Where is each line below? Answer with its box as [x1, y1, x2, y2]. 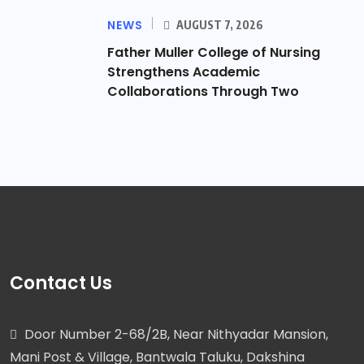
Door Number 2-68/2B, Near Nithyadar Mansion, [21, 325, 328, 344]
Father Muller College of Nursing [107, 43, 320, 63]
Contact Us [10, 271, 112, 297]
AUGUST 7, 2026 [174, 18, 263, 32]
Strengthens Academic [107, 63, 260, 82]
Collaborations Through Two [107, 82, 299, 102]
